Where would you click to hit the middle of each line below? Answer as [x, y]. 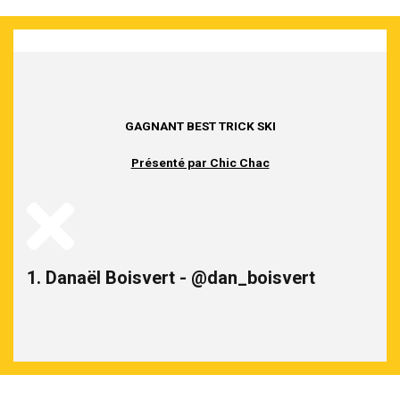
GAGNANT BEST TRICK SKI [200, 125]
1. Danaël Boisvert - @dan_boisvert [171, 277]
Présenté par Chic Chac [200, 162]
